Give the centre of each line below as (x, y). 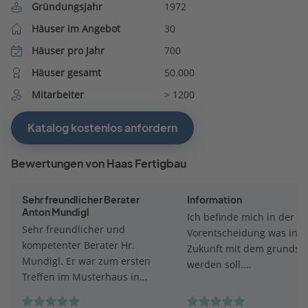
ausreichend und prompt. (246, 296)
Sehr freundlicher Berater (81, 199)
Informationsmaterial (236, 280)
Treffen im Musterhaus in (81, 276)
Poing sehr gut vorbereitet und (93, 292)
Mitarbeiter (57, 94)
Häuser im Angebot (76, 28)
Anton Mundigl (56, 212)
